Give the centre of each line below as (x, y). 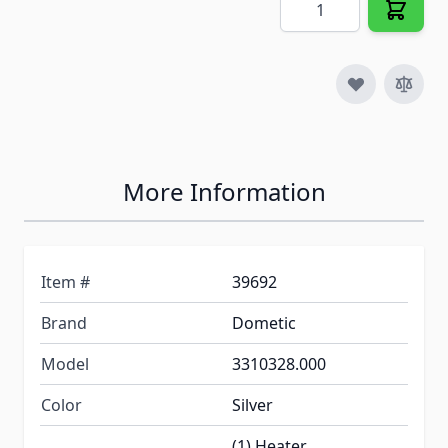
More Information (224, 192)
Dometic (264, 323)
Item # (65, 282)
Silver (252, 405)
